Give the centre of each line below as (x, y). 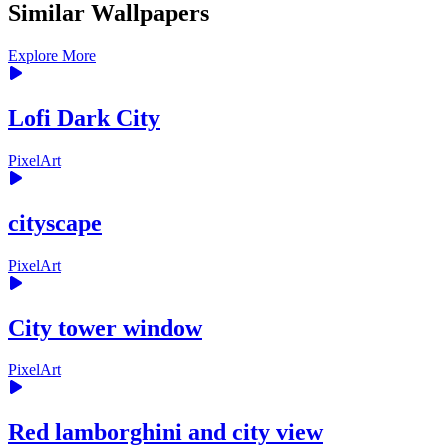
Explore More (52, 55)
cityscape (55, 222)
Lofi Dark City (84, 117)
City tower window (105, 327)
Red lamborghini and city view (165, 432)
